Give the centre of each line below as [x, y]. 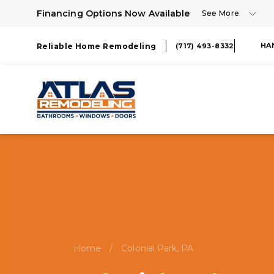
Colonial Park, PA [157, 248]
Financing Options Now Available [113, 13]
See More [221, 13]
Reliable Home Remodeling [97, 46]
